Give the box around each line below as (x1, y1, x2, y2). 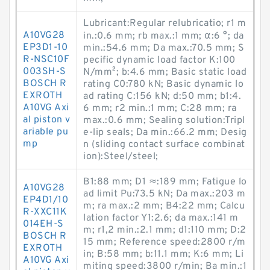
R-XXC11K (23, 206, 67, 218)
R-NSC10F (23, 54, 69, 66)
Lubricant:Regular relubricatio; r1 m (83, 17, 246, 30)
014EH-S (23, 218, 64, 230)
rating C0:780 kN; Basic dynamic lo (83, 78, 243, 90)
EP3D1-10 (23, 42, 67, 54)
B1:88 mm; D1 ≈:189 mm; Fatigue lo (83, 176, 247, 188)
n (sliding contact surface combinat (83, 139, 245, 151)
